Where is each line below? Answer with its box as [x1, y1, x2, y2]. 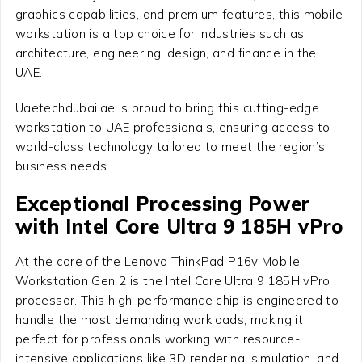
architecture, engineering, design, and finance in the [15, 44, 317, 61]
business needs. [15, 158, 110, 174]
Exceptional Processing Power [15, 191, 310, 216]
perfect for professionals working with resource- [15, 330, 300, 347]
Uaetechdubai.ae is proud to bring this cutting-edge [15, 99, 320, 116]
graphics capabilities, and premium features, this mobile [15, 6, 343, 22]
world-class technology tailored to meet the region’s [15, 138, 326, 154]
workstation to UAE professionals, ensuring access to [15, 119, 330, 135]
